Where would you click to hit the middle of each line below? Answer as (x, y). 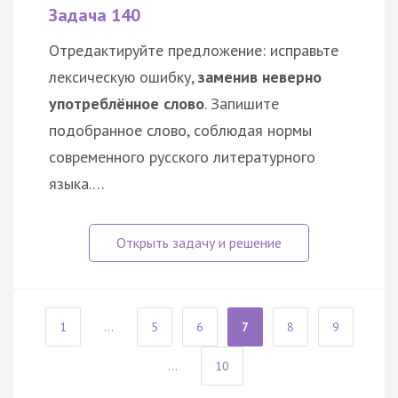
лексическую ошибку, (123, 77)
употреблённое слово (127, 104)
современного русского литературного (182, 157)
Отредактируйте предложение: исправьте (194, 51)
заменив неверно (260, 77)
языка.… (77, 184)
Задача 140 (95, 16)
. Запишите (242, 104)
